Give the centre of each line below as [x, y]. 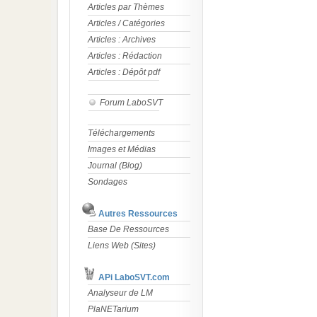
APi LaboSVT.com [133, 277]
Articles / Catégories [126, 23]
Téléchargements [121, 133]
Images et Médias [122, 149]
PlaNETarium [113, 309]
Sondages [108, 182]
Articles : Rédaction [125, 56]
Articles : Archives [122, 40]
